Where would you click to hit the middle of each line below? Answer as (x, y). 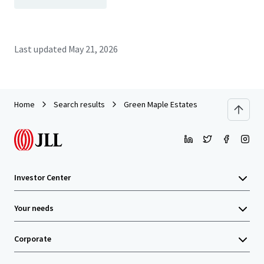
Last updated (40, 49)
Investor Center (42, 177)
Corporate (33, 239)
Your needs (34, 208)
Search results (79, 104)
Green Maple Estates (161, 104)
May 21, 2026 (93, 49)
